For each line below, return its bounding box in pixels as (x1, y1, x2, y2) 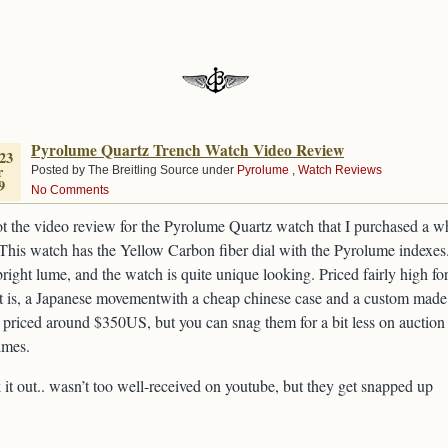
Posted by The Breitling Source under (31, 163, 237, 177)
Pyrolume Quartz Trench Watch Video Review (31, 139, 344, 161)
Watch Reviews (298, 163, 382, 177)
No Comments (31, 183, 109, 197)
